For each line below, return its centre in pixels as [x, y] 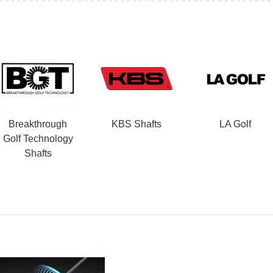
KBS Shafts [136, 124]
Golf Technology [38, 138]
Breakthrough [38, 124]
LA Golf [235, 124]
